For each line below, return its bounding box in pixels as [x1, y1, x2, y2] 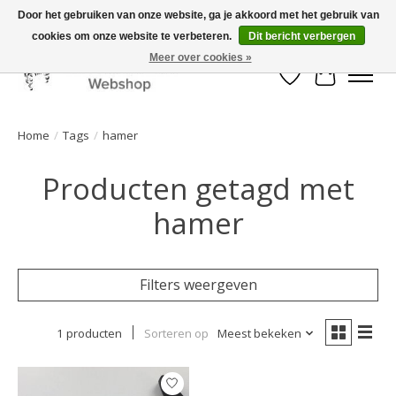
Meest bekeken [217, 324, 301, 341]
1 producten [56, 324, 122, 341]
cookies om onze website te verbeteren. [31, 30, 234, 42]
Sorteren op [143, 324, 209, 341]
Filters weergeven [139, 274, 257, 294]
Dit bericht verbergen [247, 30, 355, 42]
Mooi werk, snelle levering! [11, 34, 142, 49]
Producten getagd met [42, 168, 354, 209]
